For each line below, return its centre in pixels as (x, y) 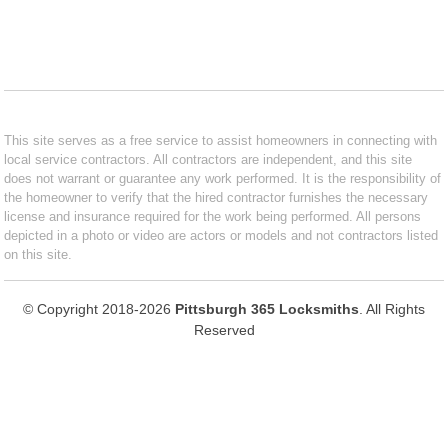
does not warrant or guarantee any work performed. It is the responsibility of (223, 178)
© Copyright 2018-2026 (99, 308)
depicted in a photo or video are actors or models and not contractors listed (221, 235)
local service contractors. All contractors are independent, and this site (208, 159)
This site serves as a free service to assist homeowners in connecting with (221, 140)
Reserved (224, 329)
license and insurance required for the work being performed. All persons (213, 216)
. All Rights (392, 308)
